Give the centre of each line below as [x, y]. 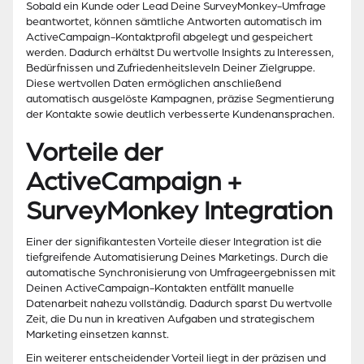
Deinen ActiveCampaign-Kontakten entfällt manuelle [160, 288]
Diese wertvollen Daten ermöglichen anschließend [154, 84]
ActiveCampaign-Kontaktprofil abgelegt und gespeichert [169, 37]
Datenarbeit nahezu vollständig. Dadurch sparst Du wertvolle [179, 304]
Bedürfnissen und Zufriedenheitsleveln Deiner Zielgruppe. [171, 68]
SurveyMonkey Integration [179, 211]
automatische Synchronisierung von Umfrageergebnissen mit [181, 273]
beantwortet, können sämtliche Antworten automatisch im [174, 22]
